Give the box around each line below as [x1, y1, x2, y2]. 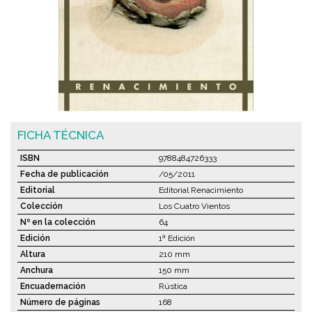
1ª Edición [159, 233, 195, 243]
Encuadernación [20, 281, 86, 291]
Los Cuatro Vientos [159, 201, 230, 211]
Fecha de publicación [20, 169, 109, 179]
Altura [20, 249, 45, 259]
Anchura [20, 265, 53, 275]
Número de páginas [20, 297, 100, 307]
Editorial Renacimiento [159, 185, 243, 195]
